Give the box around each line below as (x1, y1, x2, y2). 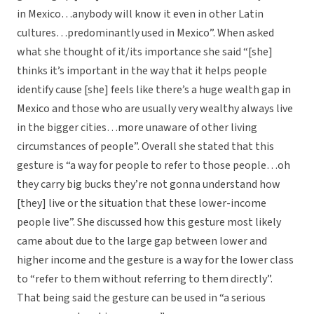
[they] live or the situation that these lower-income (17, 196, 266, 212)
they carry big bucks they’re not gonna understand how (17, 177, 280, 193)
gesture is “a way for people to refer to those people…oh (17, 158, 290, 174)
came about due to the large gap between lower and (17, 233, 267, 250)
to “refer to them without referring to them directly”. (17, 271, 273, 287)
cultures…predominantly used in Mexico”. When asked (17, 25, 274, 41)
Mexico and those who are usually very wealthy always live (17, 101, 293, 117)
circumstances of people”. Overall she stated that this (17, 139, 274, 155)
